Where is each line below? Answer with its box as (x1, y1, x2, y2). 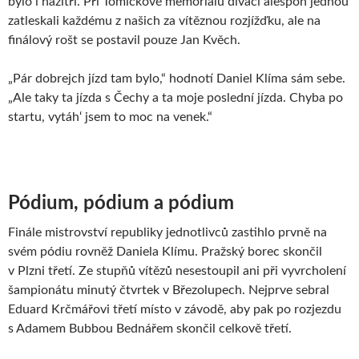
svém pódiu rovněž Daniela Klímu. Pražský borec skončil (8, 244, 322, 258)
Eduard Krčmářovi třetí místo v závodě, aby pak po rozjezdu (8, 302, 341, 316)
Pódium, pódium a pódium (8, 193, 234, 213)
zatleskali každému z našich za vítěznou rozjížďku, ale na (8, 14, 321, 27)
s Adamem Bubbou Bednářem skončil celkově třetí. (8, 321, 292, 335)
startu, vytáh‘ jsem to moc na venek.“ (8, 110, 212, 123)
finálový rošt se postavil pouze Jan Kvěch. (8, 33, 240, 46)
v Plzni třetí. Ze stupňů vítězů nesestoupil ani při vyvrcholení (8, 264, 346, 277)
